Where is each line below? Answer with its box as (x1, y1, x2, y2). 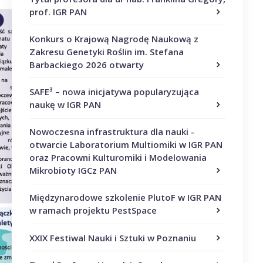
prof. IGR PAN (29, 5, 87, 18)
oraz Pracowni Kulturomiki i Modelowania (29, 151, 207, 164)
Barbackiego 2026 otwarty (29, 58, 144, 70)
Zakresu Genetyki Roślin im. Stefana (29, 45, 184, 58)
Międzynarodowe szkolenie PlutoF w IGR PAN (29, 191, 221, 204)
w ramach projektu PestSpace (29, 204, 157, 217)
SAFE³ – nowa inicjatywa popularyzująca (29, 85, 199, 97)
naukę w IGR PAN (29, 98, 101, 110)
